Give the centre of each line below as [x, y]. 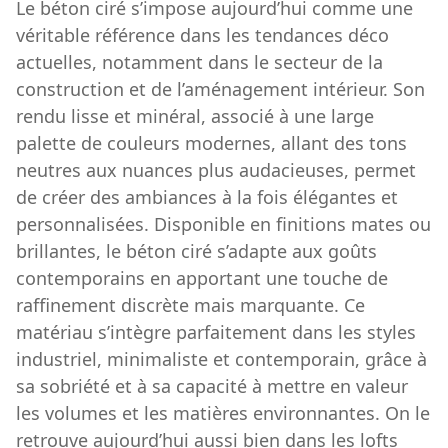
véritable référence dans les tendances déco [202, 35]
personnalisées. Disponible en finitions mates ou [223, 224]
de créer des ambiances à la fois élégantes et [207, 197]
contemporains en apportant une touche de [202, 278]
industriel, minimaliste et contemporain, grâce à [221, 359]
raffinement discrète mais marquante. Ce [190, 305]
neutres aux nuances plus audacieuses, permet [216, 170]
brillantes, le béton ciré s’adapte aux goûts [196, 251]
